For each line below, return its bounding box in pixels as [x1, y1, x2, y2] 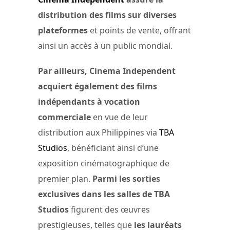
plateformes [38, 25, 88, 36]
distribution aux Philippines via [38, 127, 159, 139]
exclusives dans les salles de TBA [38, 188, 170, 200]
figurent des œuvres [69, 204, 150, 216]
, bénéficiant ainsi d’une [67, 142, 159, 154]
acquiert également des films [38, 81, 157, 92]
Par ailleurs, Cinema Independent [38, 65, 176, 77]
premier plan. [38, 173, 92, 185]
